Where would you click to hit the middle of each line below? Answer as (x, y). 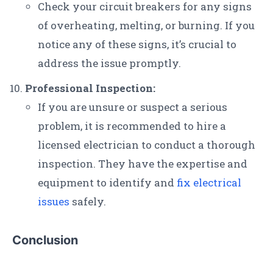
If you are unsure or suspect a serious (133, 107)
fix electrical (209, 183)
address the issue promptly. (109, 63)
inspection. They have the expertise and (143, 164)
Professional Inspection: (90, 88)
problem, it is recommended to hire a (132, 126)
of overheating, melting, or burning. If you (146, 26)
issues (54, 202)
